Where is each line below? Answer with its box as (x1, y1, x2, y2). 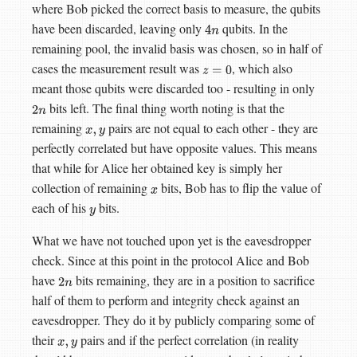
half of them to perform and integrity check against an (32, 292, 300, 309)
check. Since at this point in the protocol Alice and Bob (32, 252, 309, 269)
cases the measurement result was (32, 60, 202, 77)
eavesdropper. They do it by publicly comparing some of (32, 312, 315, 329)
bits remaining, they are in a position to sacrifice (72, 272, 315, 289)
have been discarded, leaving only (32, 20, 205, 37)
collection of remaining (32, 179, 151, 197)
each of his (32, 199, 89, 217)
